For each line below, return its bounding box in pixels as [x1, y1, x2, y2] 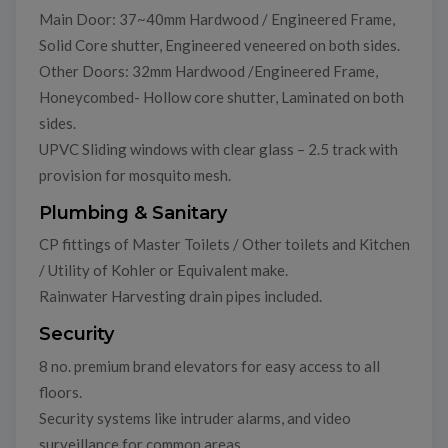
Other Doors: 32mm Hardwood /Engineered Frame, [38, 61, 378, 80]
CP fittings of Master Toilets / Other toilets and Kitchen [38, 235, 410, 254]
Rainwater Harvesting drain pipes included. [38, 287, 322, 306]
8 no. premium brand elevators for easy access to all [38, 356, 380, 375]
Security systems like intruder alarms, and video [38, 408, 351, 427]
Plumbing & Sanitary [38, 201, 227, 224]
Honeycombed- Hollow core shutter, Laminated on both [38, 87, 404, 106]
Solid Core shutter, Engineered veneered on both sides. [38, 35, 400, 54]
